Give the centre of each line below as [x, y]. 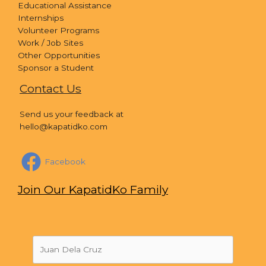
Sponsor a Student [56, 68]
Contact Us [50, 89]
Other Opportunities [59, 56]
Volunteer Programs [58, 31]
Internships [41, 18]
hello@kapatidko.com [64, 127]
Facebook [65, 162]
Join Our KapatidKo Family [93, 190]
